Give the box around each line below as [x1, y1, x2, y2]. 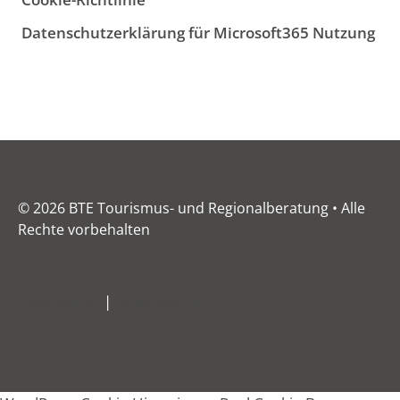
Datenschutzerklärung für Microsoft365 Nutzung [21, 21, 375, 43]
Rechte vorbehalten [18, 219, 150, 239]
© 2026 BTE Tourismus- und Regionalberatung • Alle [18, 197, 365, 218]
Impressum [18, 290, 100, 312]
